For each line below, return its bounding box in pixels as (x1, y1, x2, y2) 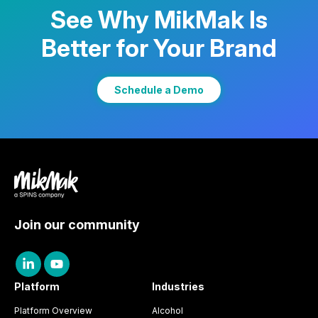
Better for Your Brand (41, 33, 277, 62)
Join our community (14, 216, 140, 232)
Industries (152, 280, 204, 292)
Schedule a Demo (114, 83, 204, 96)
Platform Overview (14, 305, 92, 316)
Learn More (29, 51, 88, 66)
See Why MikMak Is (50, 4, 268, 34)
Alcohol (152, 305, 183, 316)
